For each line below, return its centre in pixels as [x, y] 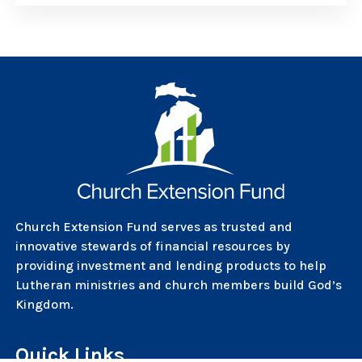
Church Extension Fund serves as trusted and [154, 227]
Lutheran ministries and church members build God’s [179, 285]
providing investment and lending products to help [171, 266]
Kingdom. [45, 305]
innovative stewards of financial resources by [153, 246]
